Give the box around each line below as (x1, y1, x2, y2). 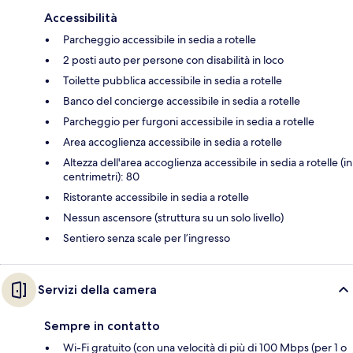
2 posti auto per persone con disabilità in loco (63, 53, 284, 68)
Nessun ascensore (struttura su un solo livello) (63, 210, 284, 225)
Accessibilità (44, 10, 117, 26)
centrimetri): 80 (63, 169, 139, 184)
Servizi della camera (38, 282, 157, 298)
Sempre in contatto (44, 318, 160, 334)
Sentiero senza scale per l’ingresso (63, 231, 230, 246)
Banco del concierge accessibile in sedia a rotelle (63, 94, 300, 109)
